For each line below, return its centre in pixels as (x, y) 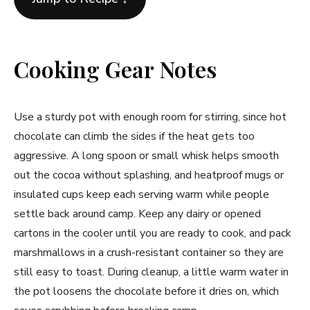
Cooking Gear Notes (115, 69)
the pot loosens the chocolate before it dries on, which (146, 292)
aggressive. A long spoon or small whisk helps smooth (146, 156)
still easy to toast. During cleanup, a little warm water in (151, 272)
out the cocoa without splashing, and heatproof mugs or (149, 175)
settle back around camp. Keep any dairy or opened (137, 214)
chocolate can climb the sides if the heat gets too (134, 137)
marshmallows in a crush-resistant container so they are (149, 253)
